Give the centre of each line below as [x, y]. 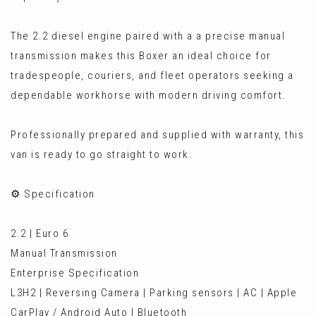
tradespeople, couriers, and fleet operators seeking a [152, 75]
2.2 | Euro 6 [39, 233]
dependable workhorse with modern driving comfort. [148, 95]
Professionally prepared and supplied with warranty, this [157, 135]
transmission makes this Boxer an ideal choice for [141, 56]
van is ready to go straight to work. [102, 154]
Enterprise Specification [75, 273]
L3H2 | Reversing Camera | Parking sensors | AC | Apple [154, 293]
